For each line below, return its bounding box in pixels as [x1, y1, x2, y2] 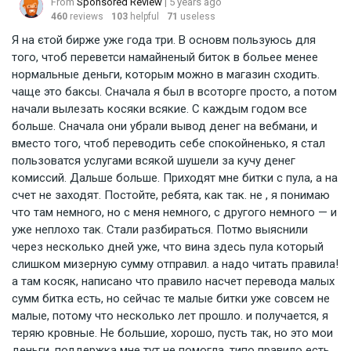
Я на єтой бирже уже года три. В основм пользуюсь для [12, 32, 316, 47]
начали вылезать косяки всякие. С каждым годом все [12, 101, 307, 116]
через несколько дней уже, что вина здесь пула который [12, 239, 324, 254]
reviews [70, 10, 103, 22]
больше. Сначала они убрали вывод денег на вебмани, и [12, 118, 317, 133]
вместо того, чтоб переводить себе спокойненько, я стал [12, 136, 325, 150]
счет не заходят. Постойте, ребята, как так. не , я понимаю [12, 187, 330, 202]
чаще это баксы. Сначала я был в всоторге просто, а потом [12, 84, 337, 99]
